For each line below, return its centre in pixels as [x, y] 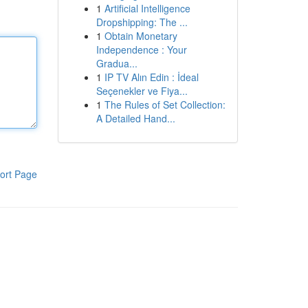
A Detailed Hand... [135, 118]
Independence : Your [141, 49]
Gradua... [117, 63]
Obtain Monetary [141, 36]
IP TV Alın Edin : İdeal [151, 77]
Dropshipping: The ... [142, 22]
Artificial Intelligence [147, 8]
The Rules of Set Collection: [165, 104]
